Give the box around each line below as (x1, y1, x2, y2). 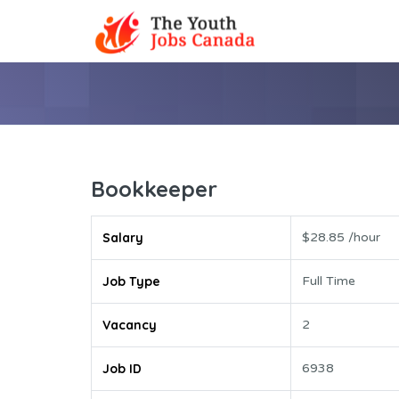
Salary (102, 230, 143, 247)
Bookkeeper (91, 175, 217, 203)
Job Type (102, 273, 160, 290)
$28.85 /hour (302, 230, 380, 246)
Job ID (102, 361, 142, 378)
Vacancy (102, 317, 157, 334)
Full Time (302, 273, 355, 289)
